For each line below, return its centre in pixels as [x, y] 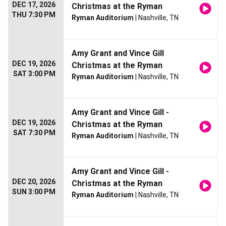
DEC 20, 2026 [34, 182]
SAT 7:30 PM [34, 133]
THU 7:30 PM [34, 15]
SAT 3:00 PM [34, 74]
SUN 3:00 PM [34, 192]
